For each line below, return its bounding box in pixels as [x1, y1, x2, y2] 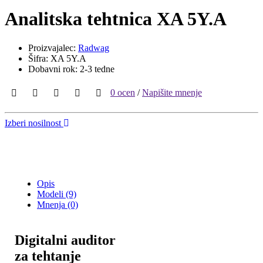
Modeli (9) [37, 188, 76, 199]
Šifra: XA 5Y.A [28, 53, 86, 63]
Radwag [78, 42, 109, 53]
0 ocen [110, 87, 135, 97]
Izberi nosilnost [5, 117, 63, 128]
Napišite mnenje [142, 87, 202, 97]
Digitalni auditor [15, 232, 116, 248]
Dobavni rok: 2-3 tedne [28, 63, 114, 74]
